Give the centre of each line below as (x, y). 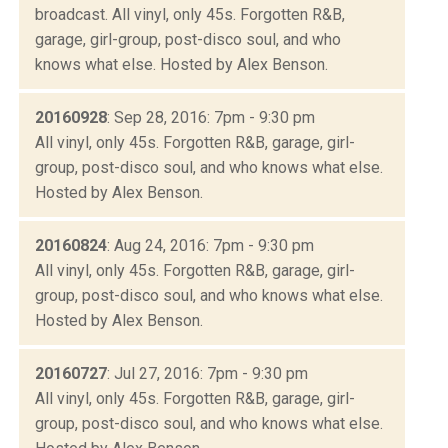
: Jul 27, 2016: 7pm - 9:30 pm (207, 373)
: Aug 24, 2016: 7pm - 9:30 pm (210, 245)
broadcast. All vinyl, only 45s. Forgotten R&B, (190, 14)
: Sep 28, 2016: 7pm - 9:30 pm (211, 117)
